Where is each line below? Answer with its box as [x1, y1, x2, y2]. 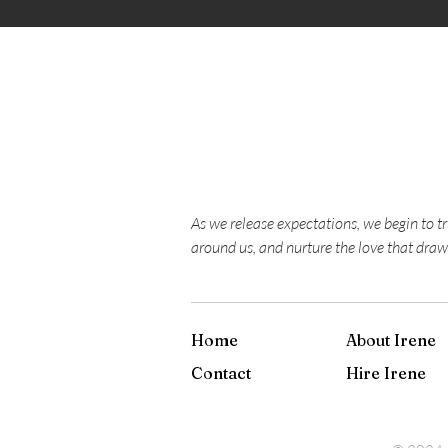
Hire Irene [346, 362, 426, 383]
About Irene [346, 329, 436, 350]
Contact [191, 362, 251, 383]
